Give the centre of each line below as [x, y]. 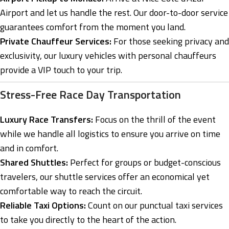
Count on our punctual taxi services [154, 205]
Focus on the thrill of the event [154, 120]
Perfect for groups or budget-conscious [144, 163]
